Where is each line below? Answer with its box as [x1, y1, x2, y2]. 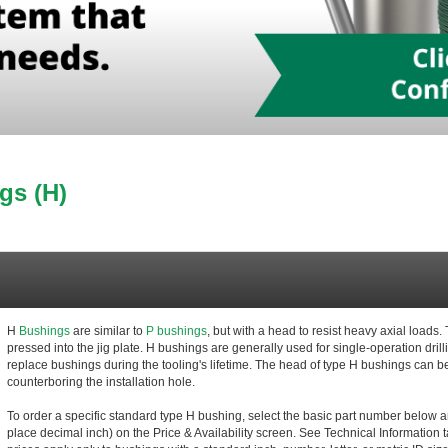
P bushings [145, 324, 207, 339]
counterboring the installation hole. [6, 375, 195, 390]
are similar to [72, 324, 146, 339]
